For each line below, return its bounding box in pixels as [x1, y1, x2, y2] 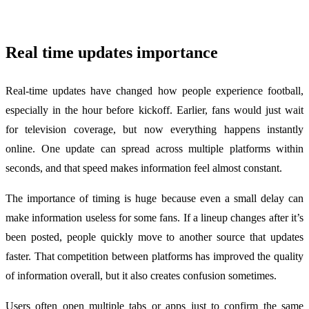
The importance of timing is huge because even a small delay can [6, 192, 303, 205]
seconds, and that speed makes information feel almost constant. [6, 162, 282, 175]
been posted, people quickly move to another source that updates [6, 231, 303, 243]
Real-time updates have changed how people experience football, [6, 85, 303, 97]
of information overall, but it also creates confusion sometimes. [6, 270, 277, 282]
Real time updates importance [6, 43, 218, 62]
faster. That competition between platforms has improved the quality [6, 250, 303, 263]
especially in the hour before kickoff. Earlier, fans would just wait [6, 104, 303, 117]
